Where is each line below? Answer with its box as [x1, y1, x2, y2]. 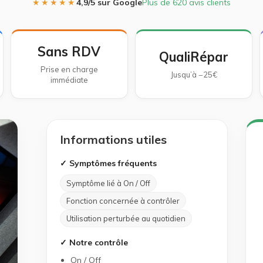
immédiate [50, 75, 88, 85]
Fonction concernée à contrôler [66, 196, 180, 205]
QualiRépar [159, 49, 228, 65]
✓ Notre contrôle [59, 237, 128, 248]
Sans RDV [38, 43, 101, 60]
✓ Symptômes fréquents [59, 158, 157, 168]
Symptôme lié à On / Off [66, 178, 150, 188]
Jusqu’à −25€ [170, 70, 217, 79]
